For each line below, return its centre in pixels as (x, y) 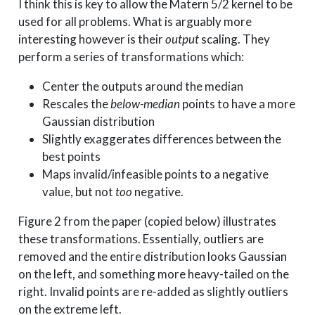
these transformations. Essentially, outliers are (141, 239)
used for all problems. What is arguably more (135, 22)
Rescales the (76, 104)
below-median (145, 104)
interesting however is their (91, 39)
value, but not (78, 192)
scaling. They (234, 39)
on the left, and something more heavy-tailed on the (153, 274)
